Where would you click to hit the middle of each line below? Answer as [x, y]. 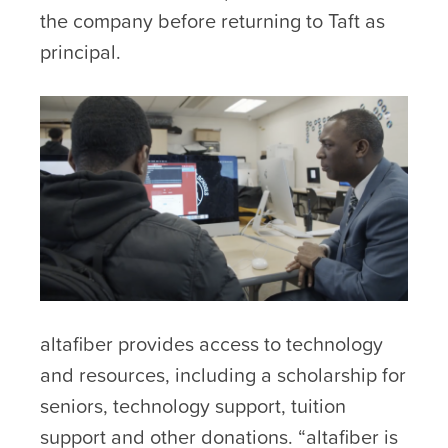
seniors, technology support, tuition [193, 405]
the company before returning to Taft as [212, 21]
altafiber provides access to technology [211, 343]
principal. [80, 52]
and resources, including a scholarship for [223, 374]
